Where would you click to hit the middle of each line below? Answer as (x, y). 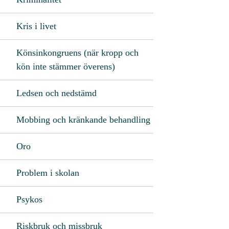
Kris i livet (36, 26)
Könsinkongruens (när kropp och (77, 52)
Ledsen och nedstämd (56, 93)
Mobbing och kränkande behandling (83, 119)
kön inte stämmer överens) (66, 66)
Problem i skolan (48, 173)
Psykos (29, 199)
